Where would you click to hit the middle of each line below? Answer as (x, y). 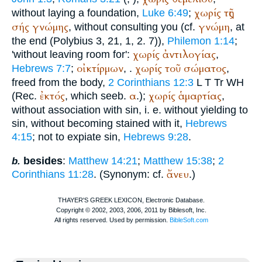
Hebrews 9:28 (156, 137)
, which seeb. (97, 96)
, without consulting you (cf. (133, 27)
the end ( (32, 41)
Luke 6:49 (165, 13)
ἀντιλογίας (189, 55)
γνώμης (50, 27)
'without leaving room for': (72, 55)
